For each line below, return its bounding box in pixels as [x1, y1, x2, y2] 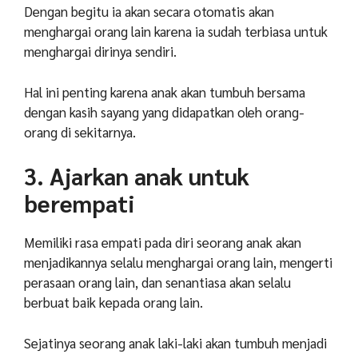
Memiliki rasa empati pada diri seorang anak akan [24, 233, 301, 252]
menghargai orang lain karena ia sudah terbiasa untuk [24, 22, 328, 41]
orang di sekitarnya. [24, 122, 136, 141]
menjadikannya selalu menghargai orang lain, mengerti [24, 253, 332, 272]
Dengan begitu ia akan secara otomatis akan [24, 2, 274, 21]
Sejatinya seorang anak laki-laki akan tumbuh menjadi [24, 333, 327, 352]
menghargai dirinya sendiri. [24, 42, 177, 61]
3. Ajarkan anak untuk [24, 161, 249, 192]
